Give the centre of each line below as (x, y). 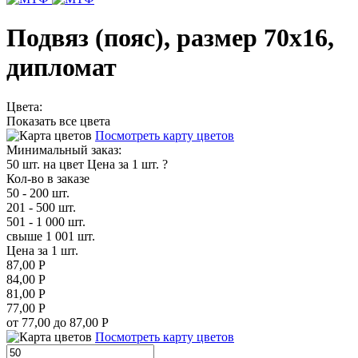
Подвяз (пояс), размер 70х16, (170, 38)
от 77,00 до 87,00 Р (58, 322)
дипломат (62, 68)
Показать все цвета (58, 121)
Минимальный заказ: (64, 149)
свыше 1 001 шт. (51, 236)
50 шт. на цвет (45, 164)
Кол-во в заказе (48, 178)
